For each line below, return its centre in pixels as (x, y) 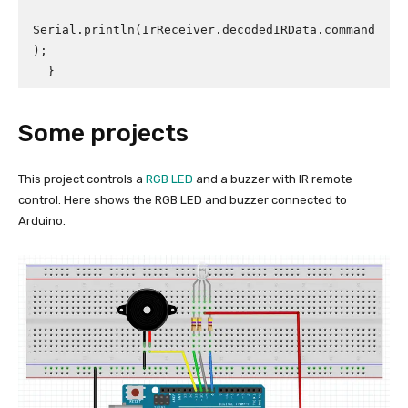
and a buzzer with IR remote (273, 179)
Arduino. (42, 221)
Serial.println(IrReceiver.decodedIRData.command (204, 30)
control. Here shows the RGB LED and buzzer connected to (183, 200)
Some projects (103, 133)
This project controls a (82, 179)
